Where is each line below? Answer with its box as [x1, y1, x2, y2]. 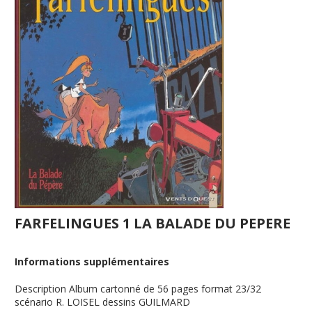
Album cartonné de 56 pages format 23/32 [69, 282, 262, 295]
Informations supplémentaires [15, 255, 170, 268]
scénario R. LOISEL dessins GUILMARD [15, 295, 191, 309]
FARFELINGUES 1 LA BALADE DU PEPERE [15, 214, 291, 233]
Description [15, 282, 67, 295]
